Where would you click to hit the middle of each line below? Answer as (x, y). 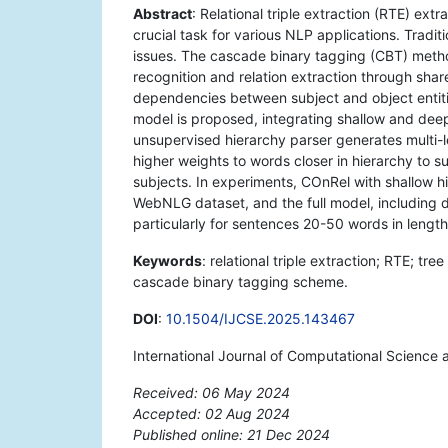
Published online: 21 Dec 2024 (231, 435)
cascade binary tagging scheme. (240, 282)
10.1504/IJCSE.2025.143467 (260, 319)
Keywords (167, 261)
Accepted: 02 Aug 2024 (211, 414)
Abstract (162, 14)
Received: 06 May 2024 (211, 393)
